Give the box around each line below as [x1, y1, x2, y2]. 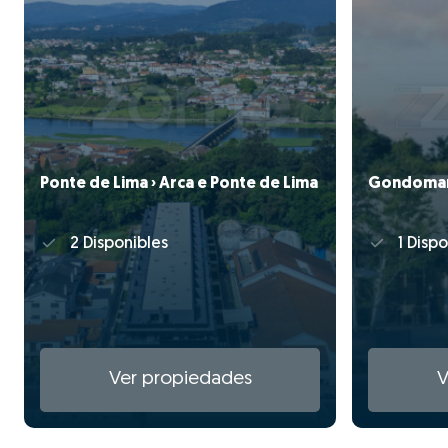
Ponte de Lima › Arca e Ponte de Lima [40, 175, 318, 192]
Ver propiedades [108, 370, 252, 390]
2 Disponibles [65, 236, 168, 253]
